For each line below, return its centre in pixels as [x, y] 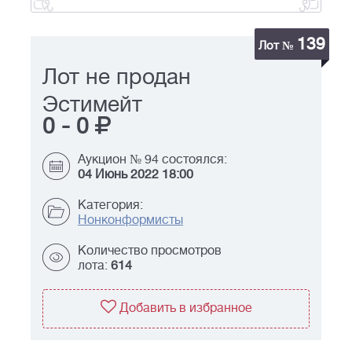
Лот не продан [117, 77]
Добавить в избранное [185, 308]
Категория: [110, 205]
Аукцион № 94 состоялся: [152, 160]
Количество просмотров [150, 251]
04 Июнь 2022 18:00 [136, 175]
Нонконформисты [130, 220]
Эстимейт [92, 105]
